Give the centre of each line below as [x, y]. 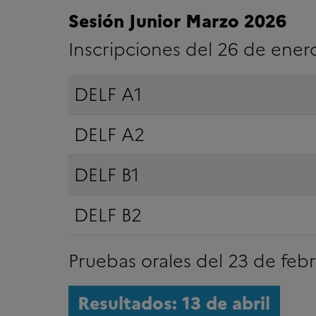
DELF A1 [108, 94]
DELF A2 [109, 134]
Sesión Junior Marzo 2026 [177, 21]
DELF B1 [107, 175]
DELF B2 [108, 215]
